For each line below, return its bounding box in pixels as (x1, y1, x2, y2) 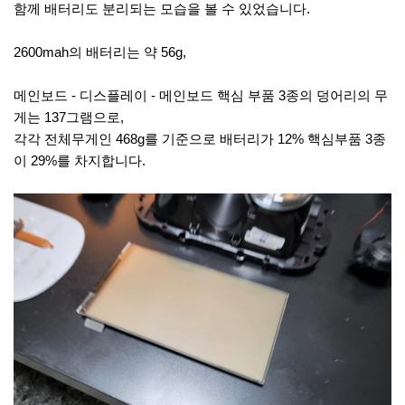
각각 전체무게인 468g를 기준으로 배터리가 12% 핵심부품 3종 (14, 131, 386, 147)
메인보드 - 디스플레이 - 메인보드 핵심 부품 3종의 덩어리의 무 (14, 88, 388, 104)
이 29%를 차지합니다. (14, 153, 146, 169)
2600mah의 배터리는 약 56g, (14, 44, 186, 61)
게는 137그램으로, (14, 109, 124, 126)
